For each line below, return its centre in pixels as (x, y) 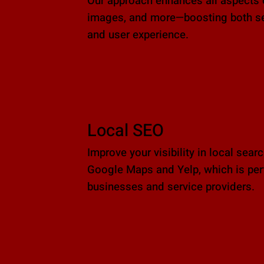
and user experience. (138, 35)
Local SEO (125, 131)
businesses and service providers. (171, 187)
